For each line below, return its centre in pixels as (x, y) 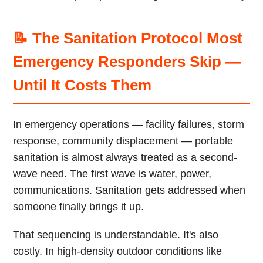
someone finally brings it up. (79, 207)
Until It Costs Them (82, 85)
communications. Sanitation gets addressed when (129, 190)
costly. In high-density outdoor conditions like (118, 251)
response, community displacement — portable (123, 141)
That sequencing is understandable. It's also (116, 235)
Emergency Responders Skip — (127, 62)
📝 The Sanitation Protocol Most (128, 38)
